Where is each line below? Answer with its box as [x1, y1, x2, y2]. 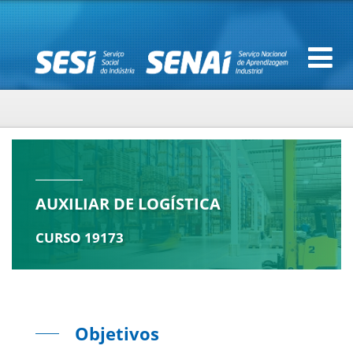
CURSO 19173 [35, 229, 124, 247]
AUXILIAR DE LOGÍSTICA [35, 193, 221, 214]
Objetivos [75, 321, 159, 345]
